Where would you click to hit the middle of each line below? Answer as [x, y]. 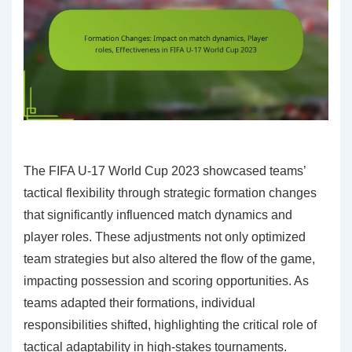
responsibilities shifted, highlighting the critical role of [170, 324]
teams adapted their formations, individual [139, 302]
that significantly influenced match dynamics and [158, 214]
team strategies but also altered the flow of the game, [169, 258]
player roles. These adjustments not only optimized [165, 236]
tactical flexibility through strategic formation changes [170, 192]
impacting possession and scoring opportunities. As [166, 280]
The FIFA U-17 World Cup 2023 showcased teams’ [165, 170]
